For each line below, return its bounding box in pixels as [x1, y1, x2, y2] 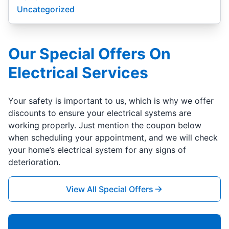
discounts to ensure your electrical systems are [8, 108, 191, 118]
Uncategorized [17, 4, 75, 14]
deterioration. [8, 157, 60, 167]
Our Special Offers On [8, 44, 171, 63]
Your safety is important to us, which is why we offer [8, 96, 214, 106]
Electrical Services [8, 63, 148, 82]
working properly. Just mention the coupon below [8, 120, 201, 130]
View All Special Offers [65, 184, 153, 194]
